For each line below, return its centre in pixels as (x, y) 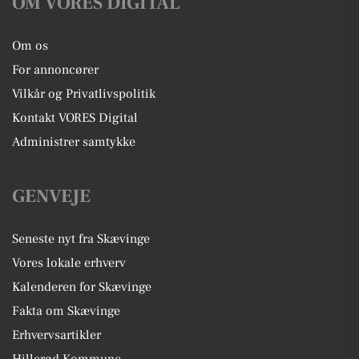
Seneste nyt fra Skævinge (81, 238)
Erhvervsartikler (56, 335)
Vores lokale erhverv (69, 262)
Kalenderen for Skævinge (82, 286)
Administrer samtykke (74, 141)
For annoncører (55, 69)
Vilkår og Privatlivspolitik (84, 93)
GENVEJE (51, 196)
